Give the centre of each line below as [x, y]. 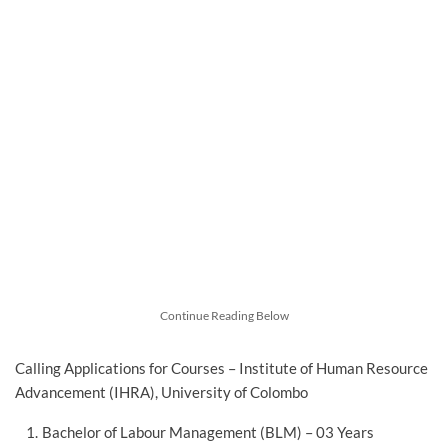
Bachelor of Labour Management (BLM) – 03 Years [208, 432]
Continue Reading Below [224, 316]
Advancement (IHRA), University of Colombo [161, 392]
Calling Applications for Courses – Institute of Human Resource [221, 368]
